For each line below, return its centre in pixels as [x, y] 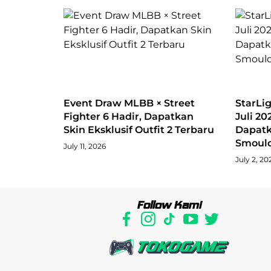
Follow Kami [169, 205]
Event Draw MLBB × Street [129, 103]
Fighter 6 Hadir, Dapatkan [129, 116]
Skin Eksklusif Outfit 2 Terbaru [139, 129]
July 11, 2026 [85, 146]
